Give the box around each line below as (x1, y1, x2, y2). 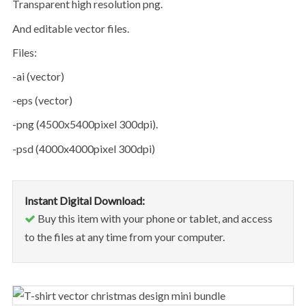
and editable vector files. (19, 21, 129, 35)
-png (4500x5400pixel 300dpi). (16, 117, 158, 131)
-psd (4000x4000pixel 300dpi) (16, 141, 155, 155)
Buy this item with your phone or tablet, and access (35, 211, 273, 225)
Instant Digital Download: (24, 193, 145, 207)
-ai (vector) (16, 69, 64, 83)
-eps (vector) (16, 94, 72, 107)
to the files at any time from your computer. (24, 229, 225, 243)
